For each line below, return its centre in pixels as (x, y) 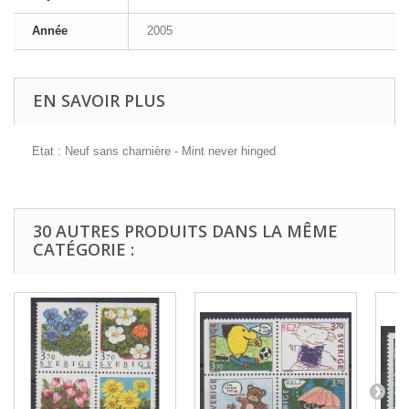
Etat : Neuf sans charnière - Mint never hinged (154, 151)
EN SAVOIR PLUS (99, 100)
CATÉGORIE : (84, 249)
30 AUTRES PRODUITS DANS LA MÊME (185, 231)
